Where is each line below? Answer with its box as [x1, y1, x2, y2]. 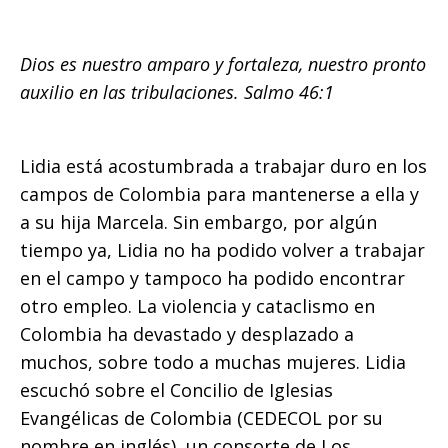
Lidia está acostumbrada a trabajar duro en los [20, 154, 427, 178]
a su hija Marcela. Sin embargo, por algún [20, 210, 377, 234]
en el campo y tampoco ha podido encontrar [20, 266, 405, 290]
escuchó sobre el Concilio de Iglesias [20, 378, 333, 402]
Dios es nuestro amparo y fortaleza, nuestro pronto [20, 52, 426, 76]
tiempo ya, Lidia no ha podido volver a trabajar [20, 238, 425, 262]
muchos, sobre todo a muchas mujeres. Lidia [20, 350, 406, 374]
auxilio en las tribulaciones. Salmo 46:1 [20, 80, 334, 104]
